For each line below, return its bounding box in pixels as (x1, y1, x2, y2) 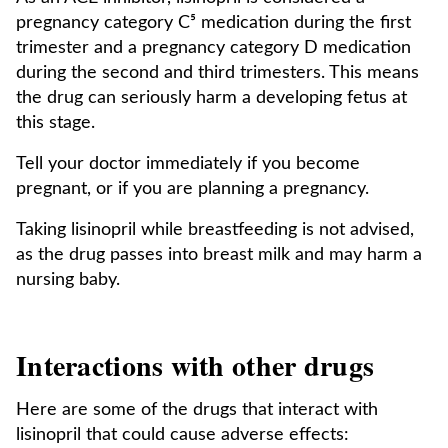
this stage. (16, 114, 95, 132)
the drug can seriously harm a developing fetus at (16, 89, 407, 107)
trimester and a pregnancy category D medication (16, 39, 411, 57)
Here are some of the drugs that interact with (16, 401, 378, 419)
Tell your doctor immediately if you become (16, 155, 360, 173)
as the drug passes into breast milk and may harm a (16, 246, 422, 264)
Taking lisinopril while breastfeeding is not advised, (16, 221, 414, 239)
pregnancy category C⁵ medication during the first (16, 14, 411, 32)
